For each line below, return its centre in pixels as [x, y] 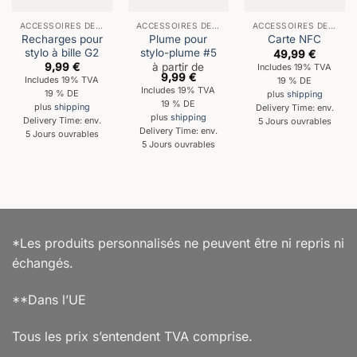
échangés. [43, 263]
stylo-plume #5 [178, 52]
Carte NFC [295, 39]
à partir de [178, 67]
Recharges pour [62, 39]
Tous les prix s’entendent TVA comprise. [132, 336]
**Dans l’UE [49, 299]
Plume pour [178, 39]
